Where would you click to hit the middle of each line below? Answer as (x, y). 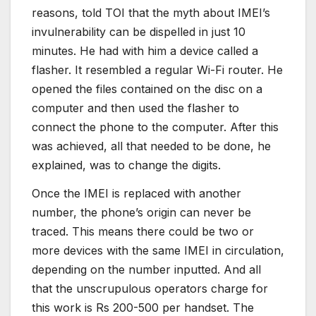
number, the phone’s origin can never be (141, 212)
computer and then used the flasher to (135, 108)
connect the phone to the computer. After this (155, 127)
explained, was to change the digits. (126, 165)
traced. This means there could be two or (143, 231)
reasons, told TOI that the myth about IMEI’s (151, 13)
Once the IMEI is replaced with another (136, 193)
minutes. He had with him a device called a (145, 51)
